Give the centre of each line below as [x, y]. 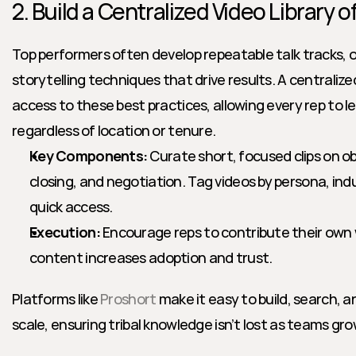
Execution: [65, 232]
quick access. [71, 207]
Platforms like [56, 299]
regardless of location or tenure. [114, 130]
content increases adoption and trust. [151, 257]
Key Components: [89, 156]
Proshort [128, 299]
